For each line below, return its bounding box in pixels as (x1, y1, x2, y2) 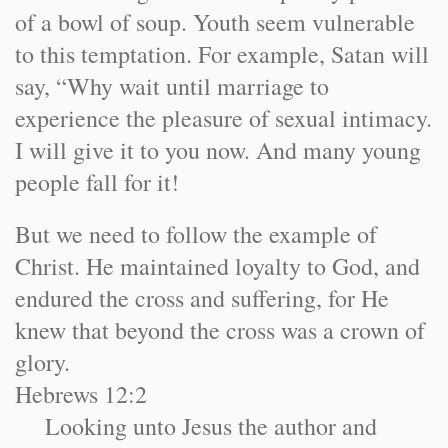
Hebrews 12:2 (15, 378, 147, 410)
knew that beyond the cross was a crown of (15, 314, 425, 346)
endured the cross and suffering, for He (15, 282, 389, 314)
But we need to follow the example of (15, 218, 377, 250)
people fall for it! (15, 166, 179, 198)
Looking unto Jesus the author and (15, 410, 377, 442)
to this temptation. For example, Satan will (15, 38, 429, 70)
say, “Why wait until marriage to (15, 70, 329, 102)
